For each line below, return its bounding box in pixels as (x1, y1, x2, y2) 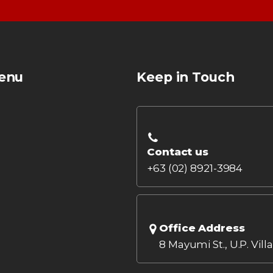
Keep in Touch (136, 69, 235, 85)
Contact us (147, 146, 208, 158)
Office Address (159, 222, 245, 234)
